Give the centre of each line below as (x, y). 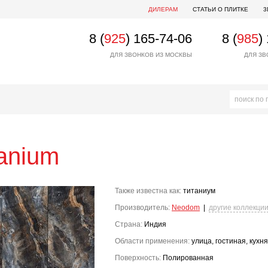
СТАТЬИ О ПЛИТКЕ (220, 9)
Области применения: (152, 241)
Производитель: (142, 208)
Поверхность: (138, 258)
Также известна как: (148, 191)
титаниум (198, 191)
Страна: (129, 224)
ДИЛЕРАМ (163, 9)
